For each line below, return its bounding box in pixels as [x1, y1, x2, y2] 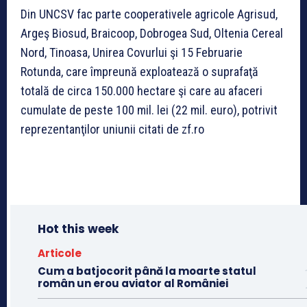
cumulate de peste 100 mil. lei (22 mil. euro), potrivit [21, 103, 278, 118]
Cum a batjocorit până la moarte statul [38, 264, 256, 279]
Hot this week [38, 221, 119, 238]
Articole [38, 246, 82, 261]
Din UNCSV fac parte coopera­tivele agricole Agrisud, [21, 7, 278, 22]
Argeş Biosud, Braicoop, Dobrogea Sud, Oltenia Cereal [21, 26, 283, 41]
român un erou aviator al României [38, 276, 228, 291]
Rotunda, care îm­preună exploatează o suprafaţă [21, 64, 258, 79]
